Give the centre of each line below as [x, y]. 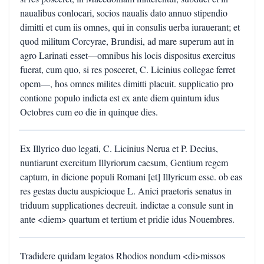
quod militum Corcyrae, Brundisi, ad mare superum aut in [127, 41]
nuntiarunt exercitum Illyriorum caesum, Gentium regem [124, 162]
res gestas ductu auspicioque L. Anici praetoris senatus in [126, 191]
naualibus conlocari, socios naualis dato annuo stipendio [124, 13]
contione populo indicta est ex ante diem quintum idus [120, 98]
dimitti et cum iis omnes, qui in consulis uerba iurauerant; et [130, 27]
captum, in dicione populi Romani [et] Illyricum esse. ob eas [131, 176]
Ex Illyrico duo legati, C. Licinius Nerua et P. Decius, [119, 148]
